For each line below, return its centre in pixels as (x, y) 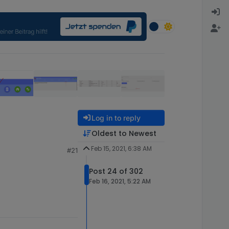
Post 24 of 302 (116, 171)
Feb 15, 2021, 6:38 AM (121, 148)
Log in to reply (116, 118)
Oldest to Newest (124, 133)
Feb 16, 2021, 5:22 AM (120, 181)
